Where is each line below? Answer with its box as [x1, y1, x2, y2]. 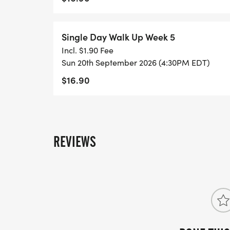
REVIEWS [53, 133, 96, 150]
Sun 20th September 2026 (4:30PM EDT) [62, 57, 210, 68]
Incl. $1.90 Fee [62, 45, 113, 55]
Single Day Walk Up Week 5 [62, 30, 175, 43]
